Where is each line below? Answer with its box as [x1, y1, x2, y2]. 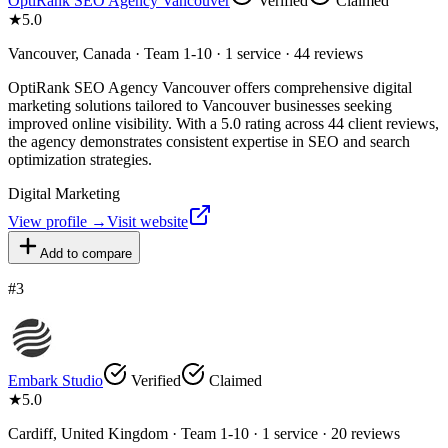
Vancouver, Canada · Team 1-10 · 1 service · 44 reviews [8, 44, 363, 62]
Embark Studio [8, 371, 103, 389]
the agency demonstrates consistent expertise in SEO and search [8, 132, 410, 150]
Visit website [107, 212, 188, 230]
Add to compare [40, 245, 132, 261]
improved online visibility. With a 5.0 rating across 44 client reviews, [8, 114, 439, 132]
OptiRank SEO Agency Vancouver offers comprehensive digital [8, 78, 412, 96]
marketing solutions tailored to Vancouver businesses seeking [8, 96, 392, 114]
